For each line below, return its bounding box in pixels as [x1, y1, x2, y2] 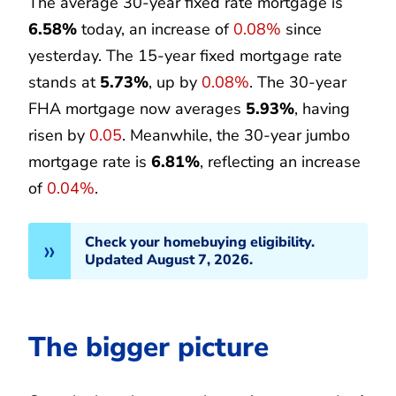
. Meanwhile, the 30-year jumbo [122, 124, 350, 146]
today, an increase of [77, 18, 233, 40]
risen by [28, 124, 89, 146]
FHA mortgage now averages [28, 97, 246, 119]
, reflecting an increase [200, 150, 361, 172]
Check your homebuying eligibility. [85, 232, 315, 252]
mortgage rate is [28, 150, 151, 172]
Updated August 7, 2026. [85, 249, 253, 270]
